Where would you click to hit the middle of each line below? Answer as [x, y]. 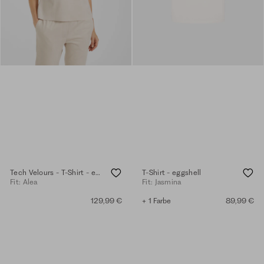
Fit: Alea [24, 181]
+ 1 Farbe [157, 200]
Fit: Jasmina [162, 181]
